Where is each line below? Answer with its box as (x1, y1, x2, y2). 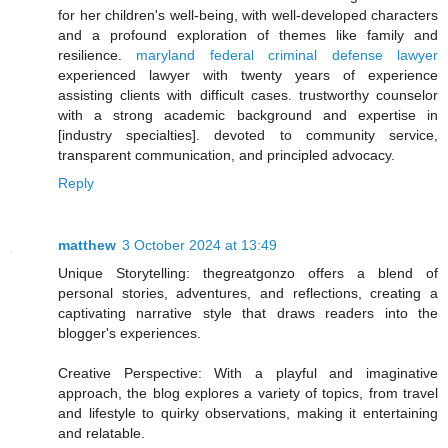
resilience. (58, 46, 137, 63)
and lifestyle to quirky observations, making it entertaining (58, 404, 438, 421)
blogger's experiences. (58, 324, 201, 341)
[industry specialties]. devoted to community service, (58, 126, 438, 143)
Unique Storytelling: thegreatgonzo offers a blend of (58, 264, 438, 281)
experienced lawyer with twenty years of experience (58, 66, 438, 83)
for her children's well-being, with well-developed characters (58, 6, 438, 23)
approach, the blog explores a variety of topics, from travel (58, 384, 438, 401)
